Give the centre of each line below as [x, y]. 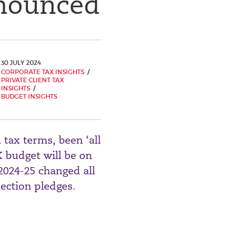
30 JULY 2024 [21, 63]
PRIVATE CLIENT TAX [32, 80]
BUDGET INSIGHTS [29, 96]
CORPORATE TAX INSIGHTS [43, 72]
